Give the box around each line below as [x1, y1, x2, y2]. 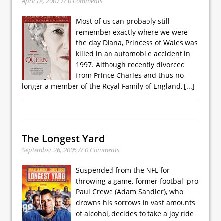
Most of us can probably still [76, 16, 170, 26]
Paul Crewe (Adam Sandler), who [76, 186, 183, 196]
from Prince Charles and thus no [76, 70, 184, 80]
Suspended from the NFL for [76, 165, 170, 175]
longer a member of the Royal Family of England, [22, 81, 184, 91]
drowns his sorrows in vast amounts [76, 197, 195, 207]
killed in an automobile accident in [76, 48, 190, 58]
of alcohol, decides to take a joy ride [76, 208, 194, 218]
